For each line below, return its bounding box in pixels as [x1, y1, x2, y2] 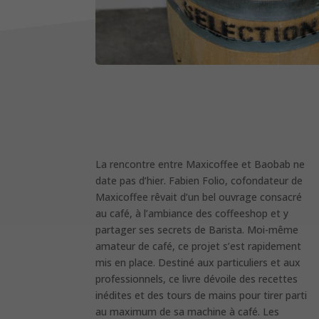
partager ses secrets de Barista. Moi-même [95, 223, 299, 236]
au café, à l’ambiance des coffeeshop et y [95, 206, 289, 220]
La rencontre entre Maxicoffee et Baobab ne [95, 157, 305, 171]
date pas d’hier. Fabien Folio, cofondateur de [95, 174, 303, 187]
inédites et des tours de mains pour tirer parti [95, 288, 308, 302]
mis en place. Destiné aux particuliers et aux [95, 256, 301, 269]
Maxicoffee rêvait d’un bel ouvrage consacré [95, 190, 303, 204]
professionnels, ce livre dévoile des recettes [95, 272, 298, 286]
